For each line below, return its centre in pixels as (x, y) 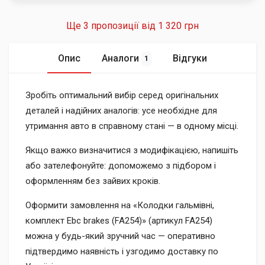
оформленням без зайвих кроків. (93, 181)
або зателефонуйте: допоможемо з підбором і (121, 166)
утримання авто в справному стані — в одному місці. (132, 126)
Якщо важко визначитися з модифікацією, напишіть (132, 150)
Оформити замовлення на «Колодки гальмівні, (120, 205)
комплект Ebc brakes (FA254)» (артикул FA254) (119, 221)
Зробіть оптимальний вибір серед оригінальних (122, 95)
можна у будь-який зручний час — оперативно (120, 236)
